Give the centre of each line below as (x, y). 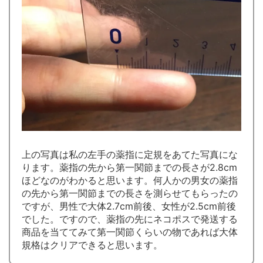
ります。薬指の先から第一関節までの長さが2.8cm (129, 167)
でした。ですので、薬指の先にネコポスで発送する (130, 219)
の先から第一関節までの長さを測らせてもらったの (130, 193)
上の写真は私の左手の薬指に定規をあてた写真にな (130, 154)
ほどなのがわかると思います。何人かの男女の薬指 (130, 180)
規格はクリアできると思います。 (92, 245)
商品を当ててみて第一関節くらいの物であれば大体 (130, 232)
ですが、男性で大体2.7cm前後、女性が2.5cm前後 (129, 206)
